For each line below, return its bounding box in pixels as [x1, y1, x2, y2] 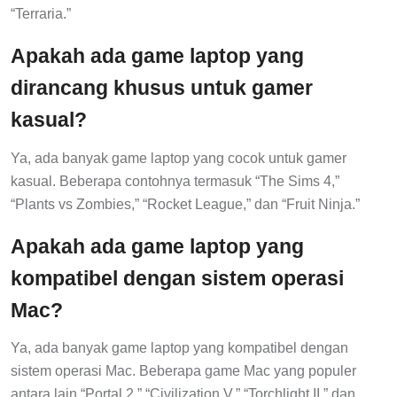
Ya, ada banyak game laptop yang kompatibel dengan [11, 340, 348, 356]
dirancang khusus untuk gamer [11, 76, 313, 99]
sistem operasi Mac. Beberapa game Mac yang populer [11, 363, 356, 379]
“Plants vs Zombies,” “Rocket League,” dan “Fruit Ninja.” [11, 196, 360, 212]
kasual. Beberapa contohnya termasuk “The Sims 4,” [11, 173, 339, 189]
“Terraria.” [11, 6, 71, 21]
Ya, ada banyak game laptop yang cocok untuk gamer [11, 150, 346, 166]
